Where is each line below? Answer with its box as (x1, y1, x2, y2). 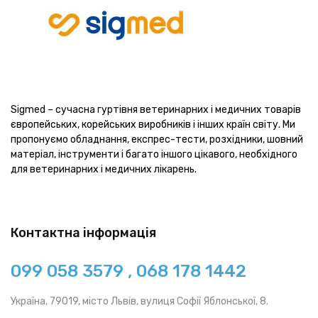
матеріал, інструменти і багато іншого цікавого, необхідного (11, 148, 297, 161)
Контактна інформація (11, 225, 156, 241)
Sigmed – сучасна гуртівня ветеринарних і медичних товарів (11, 104, 301, 116)
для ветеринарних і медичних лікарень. (11, 163, 197, 176)
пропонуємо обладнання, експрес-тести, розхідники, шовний (11, 133, 303, 146)
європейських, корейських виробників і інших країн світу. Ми (11, 119, 295, 131)
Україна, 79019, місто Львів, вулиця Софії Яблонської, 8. (11, 295, 268, 308)
